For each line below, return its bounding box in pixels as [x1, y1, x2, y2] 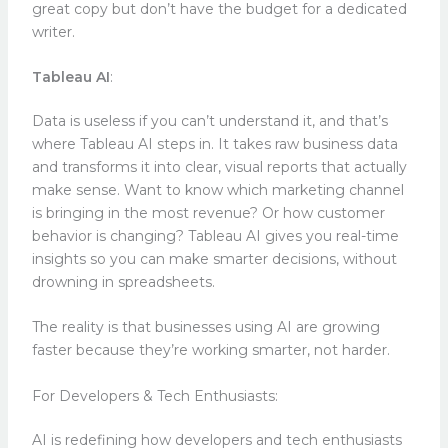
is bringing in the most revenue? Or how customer [31, 204, 385, 223]
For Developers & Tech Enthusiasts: [31, 386, 278, 405]
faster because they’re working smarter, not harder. [31, 341, 394, 360]
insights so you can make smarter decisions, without [31, 250, 397, 269]
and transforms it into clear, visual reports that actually [31, 158, 407, 177]
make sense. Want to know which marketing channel [31, 181, 404, 200]
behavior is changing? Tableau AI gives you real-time [31, 227, 399, 246]
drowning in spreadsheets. [31, 273, 215, 292]
